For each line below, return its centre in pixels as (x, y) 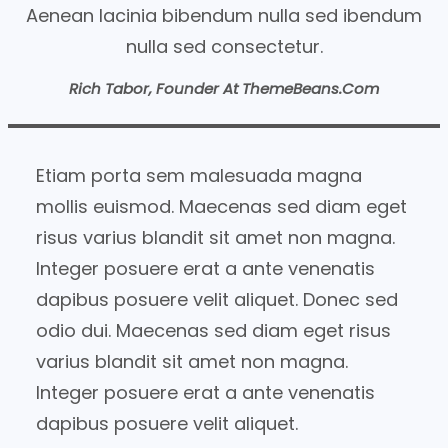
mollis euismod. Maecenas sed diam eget (221, 206)
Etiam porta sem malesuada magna (199, 175)
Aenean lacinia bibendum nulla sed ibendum (224, 16)
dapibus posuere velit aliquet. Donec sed (217, 299)
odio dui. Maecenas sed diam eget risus (213, 330)
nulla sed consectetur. (224, 47)
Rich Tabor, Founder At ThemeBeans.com (224, 89)
